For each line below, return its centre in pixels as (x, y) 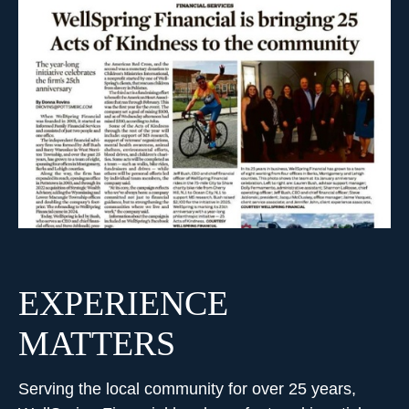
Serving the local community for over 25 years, (187, 389)
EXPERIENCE (123, 304)
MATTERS (97, 344)
